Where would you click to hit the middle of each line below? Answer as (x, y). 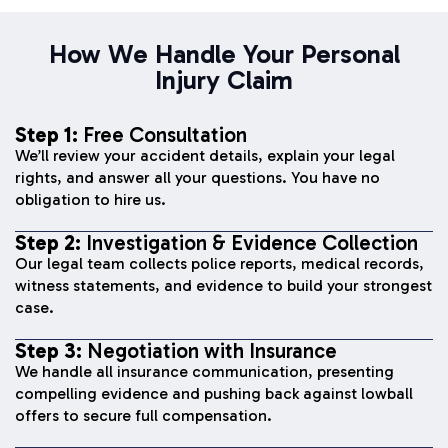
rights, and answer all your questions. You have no (197, 178)
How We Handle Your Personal (224, 55)
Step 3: (51, 351)
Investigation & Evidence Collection (249, 243)
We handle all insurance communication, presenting (204, 372)
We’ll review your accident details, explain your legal (205, 156)
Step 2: (48, 243)
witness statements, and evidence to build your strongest (223, 286)
